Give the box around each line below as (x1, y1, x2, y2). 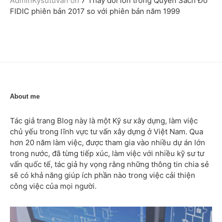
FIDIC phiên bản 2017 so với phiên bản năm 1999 (10, 6, 180, 16)
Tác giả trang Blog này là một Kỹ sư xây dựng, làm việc (10, 116, 198, 126)
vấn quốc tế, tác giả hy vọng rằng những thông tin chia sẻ (10, 160, 209, 169)
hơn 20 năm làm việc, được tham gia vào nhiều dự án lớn (10, 138, 205, 148)
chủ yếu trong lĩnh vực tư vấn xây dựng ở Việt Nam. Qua (10, 127, 203, 137)
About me (10, 93, 40, 101)
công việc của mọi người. (10, 181, 97, 191)
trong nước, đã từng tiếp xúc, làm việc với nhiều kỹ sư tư (10, 149, 204, 159)
